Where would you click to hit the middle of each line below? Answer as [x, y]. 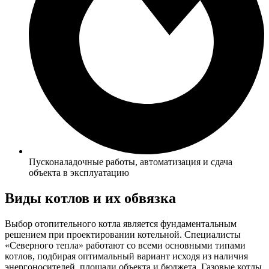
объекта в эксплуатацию [79, 173]
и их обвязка [134, 198]
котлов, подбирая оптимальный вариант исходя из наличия [126, 256]
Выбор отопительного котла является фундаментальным [121, 224]
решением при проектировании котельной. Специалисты [123, 235]
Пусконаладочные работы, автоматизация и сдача [131, 162]
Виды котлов [47, 198]
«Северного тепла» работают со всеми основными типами [125, 246]
